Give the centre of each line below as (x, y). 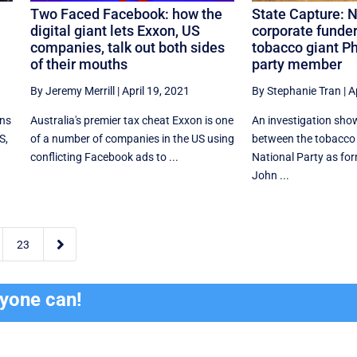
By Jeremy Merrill (72, 90)
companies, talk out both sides (127, 47)
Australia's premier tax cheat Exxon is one (131, 120)
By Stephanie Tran (296, 90)
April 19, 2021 (155, 90)
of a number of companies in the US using (132, 138)
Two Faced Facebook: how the (126, 14)
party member (296, 64)
